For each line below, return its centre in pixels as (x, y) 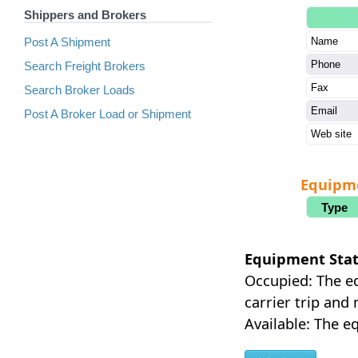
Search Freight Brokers (85, 66)
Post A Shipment (67, 42)
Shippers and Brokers (85, 15)
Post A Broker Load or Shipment (107, 114)
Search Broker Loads (80, 90)
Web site (331, 134)
